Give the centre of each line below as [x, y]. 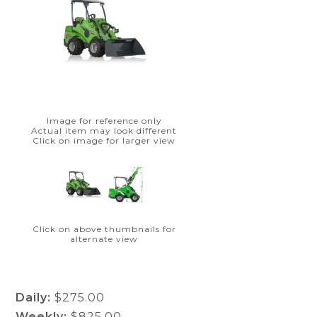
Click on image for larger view [104, 140]
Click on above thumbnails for [104, 229]
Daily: [34, 298]
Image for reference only [104, 121]
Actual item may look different [104, 131]
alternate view [104, 239]
